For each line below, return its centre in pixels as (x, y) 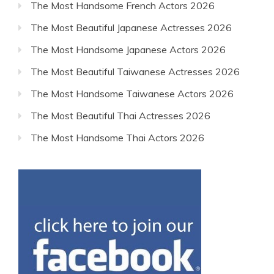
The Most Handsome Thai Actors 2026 (117, 137)
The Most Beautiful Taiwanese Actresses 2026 (135, 71)
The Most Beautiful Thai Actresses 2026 (120, 115)
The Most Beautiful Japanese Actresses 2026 (131, 27)
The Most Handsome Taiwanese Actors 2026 (132, 93)
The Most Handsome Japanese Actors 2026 (128, 49)
